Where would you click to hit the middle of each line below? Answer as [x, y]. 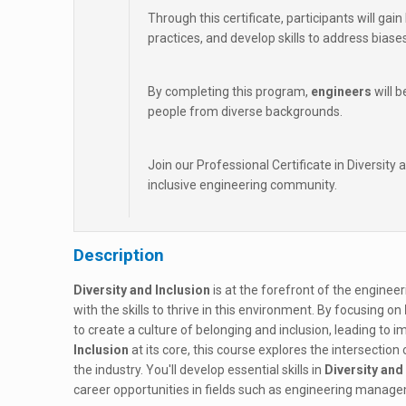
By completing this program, [229, 92]
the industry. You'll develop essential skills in [199, 370]
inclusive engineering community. [242, 185]
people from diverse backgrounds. [245, 111]
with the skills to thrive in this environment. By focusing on [239, 310]
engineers [341, 92]
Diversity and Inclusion [142, 290]
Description [119, 256]
